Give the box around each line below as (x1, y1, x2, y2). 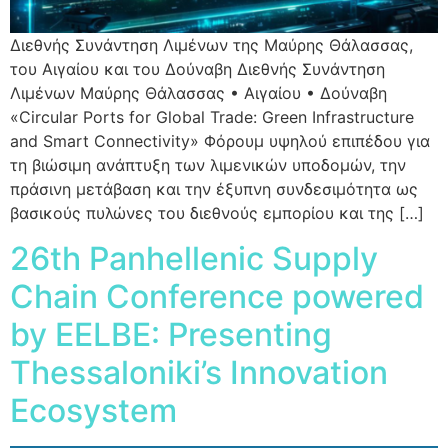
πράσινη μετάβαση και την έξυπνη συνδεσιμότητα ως (10, 179, 418, 200)
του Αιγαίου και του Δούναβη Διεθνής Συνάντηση (10, 59, 385, 80)
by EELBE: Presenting (10, 314, 332, 354)
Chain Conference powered (10, 276, 424, 316)
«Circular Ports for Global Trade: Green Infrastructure (10, 107, 414, 128)
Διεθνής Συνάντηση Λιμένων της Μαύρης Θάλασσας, (10, 35, 413, 56)
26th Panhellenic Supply (10, 238, 378, 278)
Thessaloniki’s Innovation (10, 352, 388, 392)
